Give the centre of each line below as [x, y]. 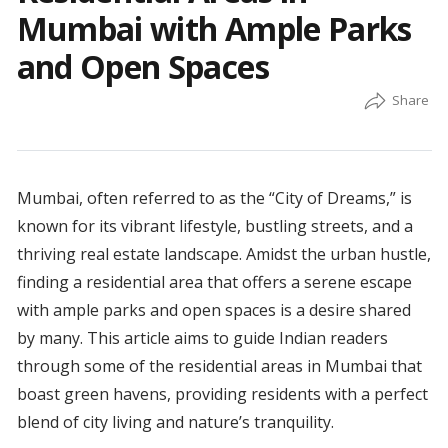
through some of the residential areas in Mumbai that [219, 366]
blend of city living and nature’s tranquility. [175, 422]
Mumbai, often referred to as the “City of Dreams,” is [214, 198]
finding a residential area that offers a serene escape [214, 282]
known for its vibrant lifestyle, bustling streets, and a [214, 226]
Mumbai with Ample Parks [214, 29]
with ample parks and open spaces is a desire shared [213, 310]
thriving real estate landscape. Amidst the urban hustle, [223, 254]
